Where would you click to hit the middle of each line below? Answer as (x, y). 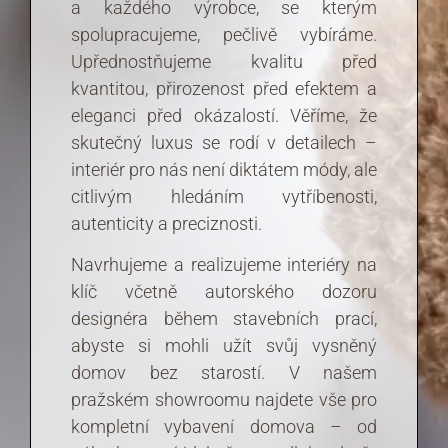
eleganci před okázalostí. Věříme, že (224, 115)
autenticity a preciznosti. (166, 223)
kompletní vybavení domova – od (224, 427)
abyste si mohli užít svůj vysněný (224, 346)
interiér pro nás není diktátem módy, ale (224, 169)
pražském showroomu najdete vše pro (224, 400)
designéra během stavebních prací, (224, 319)
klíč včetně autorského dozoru (224, 292)
